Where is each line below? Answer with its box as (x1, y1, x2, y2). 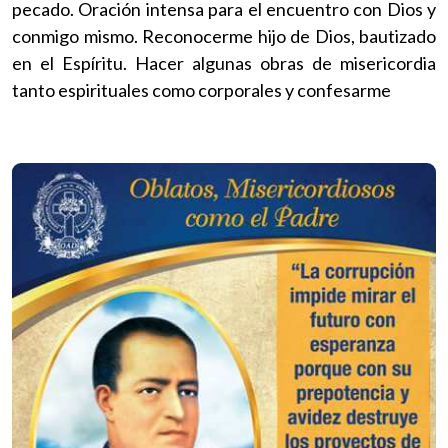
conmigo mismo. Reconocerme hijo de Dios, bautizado (12, 24, 436, 47)
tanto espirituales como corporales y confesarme (12, 78, 391, 101)
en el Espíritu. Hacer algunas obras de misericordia (12, 51, 436, 74)
